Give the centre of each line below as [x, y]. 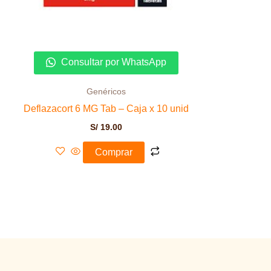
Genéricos [106, 91]
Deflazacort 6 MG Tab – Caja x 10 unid [106, 108]
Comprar [113, 152]
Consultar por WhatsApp [113, 62]
